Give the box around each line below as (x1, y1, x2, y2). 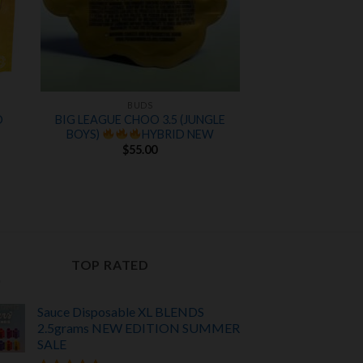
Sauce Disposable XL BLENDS (37, 304, 204, 320)
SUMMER (182, 320, 240, 336)
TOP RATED (70, 256, 150, 272)
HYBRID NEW (141, 126, 214, 141)
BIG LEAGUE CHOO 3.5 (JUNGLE (54, 112, 225, 126)
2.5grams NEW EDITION (37, 320, 182, 336)
